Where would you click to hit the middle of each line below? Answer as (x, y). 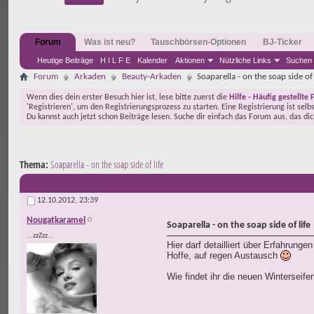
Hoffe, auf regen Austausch (224, 256)
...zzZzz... (40, 236)
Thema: (35, 164)
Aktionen (190, 60)
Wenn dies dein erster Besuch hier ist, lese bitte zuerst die (128, 97)
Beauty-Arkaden (152, 77)
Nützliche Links (245, 60)
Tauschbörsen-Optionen (198, 42)
